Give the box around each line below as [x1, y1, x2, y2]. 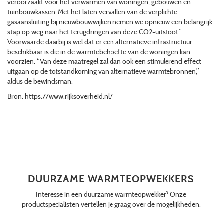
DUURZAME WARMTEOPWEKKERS [28, 173, 194, 185]
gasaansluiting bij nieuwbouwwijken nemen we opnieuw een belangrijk [7, 17, 212, 27]
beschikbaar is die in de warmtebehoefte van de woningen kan [7, 47, 190, 56]
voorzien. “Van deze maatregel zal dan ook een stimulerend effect [7, 57, 201, 66]
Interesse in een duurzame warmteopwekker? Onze [36, 190, 186, 199]
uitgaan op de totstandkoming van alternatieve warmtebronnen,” [7, 67, 199, 76]
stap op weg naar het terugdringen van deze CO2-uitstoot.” [7, 27, 181, 37]
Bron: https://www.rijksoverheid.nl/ [7, 92, 114, 101]
